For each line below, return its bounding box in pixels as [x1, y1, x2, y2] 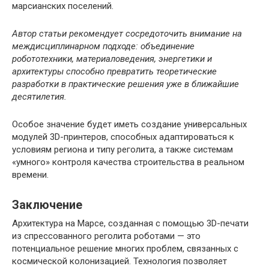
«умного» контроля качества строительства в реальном [12, 156, 244, 168]
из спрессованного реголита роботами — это [12, 230, 201, 241]
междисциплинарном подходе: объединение [12, 40, 195, 52]
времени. [12, 169, 49, 180]
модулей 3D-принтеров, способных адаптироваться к [12, 131, 234, 142]
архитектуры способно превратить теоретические [12, 65, 217, 77]
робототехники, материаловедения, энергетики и [12, 53, 212, 64]
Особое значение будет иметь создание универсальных [12, 118, 247, 130]
